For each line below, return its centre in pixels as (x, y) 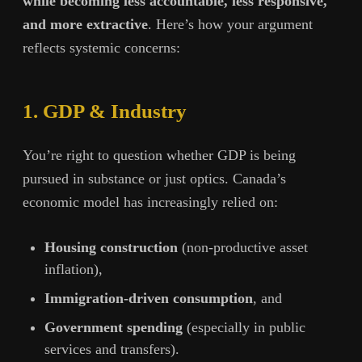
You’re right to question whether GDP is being (159, 156)
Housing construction (111, 247)
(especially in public (244, 327)
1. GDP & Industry (105, 111)
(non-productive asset (243, 247)
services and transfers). (112, 349)
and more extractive (85, 24)
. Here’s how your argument (230, 24)
